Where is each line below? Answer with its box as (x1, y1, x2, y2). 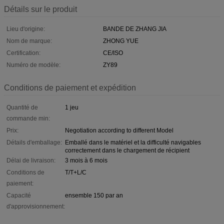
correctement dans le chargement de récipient (65, 146, 189, 154)
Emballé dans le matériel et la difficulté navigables (65, 138, 201, 146)
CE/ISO (103, 49, 123, 56)
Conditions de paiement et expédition (4, 83, 136, 92)
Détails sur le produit (4, 4, 77, 13)
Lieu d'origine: (6, 25, 45, 32)
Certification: (6, 49, 40, 56)
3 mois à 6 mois (65, 156, 107, 164)
